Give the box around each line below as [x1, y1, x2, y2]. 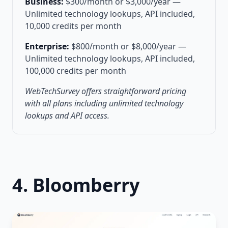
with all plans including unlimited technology [25, 97, 183, 109]
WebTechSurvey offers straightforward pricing [25, 85, 186, 97]
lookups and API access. [25, 109, 109, 121]
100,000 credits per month [25, 65, 126, 76]
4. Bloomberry [12, 172, 139, 197]
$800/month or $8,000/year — [71, 40, 186, 52]
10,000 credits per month [25, 20, 122, 32]
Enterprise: [25, 40, 69, 52]
